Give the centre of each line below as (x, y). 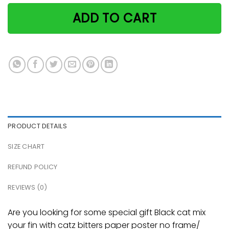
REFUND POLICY (33, 167)
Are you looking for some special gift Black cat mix (107, 212)
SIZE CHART (26, 146)
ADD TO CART (114, 18)
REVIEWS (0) (27, 187)
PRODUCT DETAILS (37, 126)
